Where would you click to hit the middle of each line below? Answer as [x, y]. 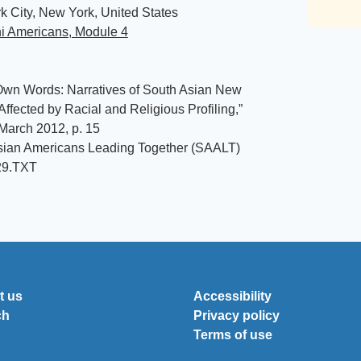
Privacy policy [237, 315]
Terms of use [233, 335]
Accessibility [232, 296]
